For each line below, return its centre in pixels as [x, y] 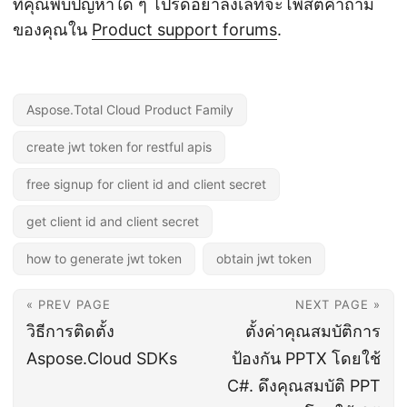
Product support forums [184, 30]
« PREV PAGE [69, 305]
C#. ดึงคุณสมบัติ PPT [304, 386]
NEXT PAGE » [338, 305]
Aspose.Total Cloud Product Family [130, 110]
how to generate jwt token [104, 259]
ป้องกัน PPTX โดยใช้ [306, 359]
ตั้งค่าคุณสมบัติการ [313, 332]
